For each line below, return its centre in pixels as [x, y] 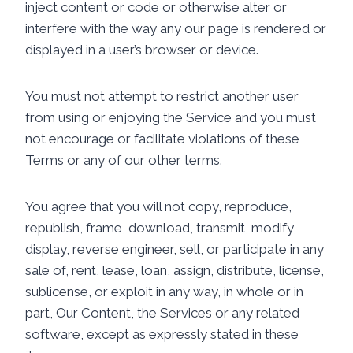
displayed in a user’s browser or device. [142, 50]
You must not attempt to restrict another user [162, 96]
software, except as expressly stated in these [162, 334]
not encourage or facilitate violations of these [162, 139]
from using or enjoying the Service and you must [171, 117]
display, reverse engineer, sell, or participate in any [175, 249]
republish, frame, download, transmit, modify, [161, 228]
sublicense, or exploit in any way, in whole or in [164, 292]
